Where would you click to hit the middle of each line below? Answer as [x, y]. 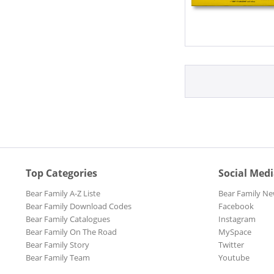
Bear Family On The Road [71, 231]
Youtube [234, 257]
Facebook [236, 206]
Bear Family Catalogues [68, 219]
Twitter [231, 244]
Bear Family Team [58, 257]
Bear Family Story [57, 244]
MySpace [235, 231]
